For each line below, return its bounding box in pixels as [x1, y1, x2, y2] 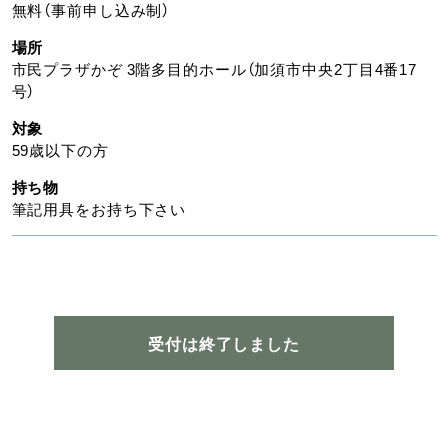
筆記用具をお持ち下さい [11, 198, 187, 220]
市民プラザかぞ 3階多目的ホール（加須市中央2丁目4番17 [11, 58, 418, 80]
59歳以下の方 [11, 139, 109, 161]
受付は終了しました [148, 331, 300, 355]
